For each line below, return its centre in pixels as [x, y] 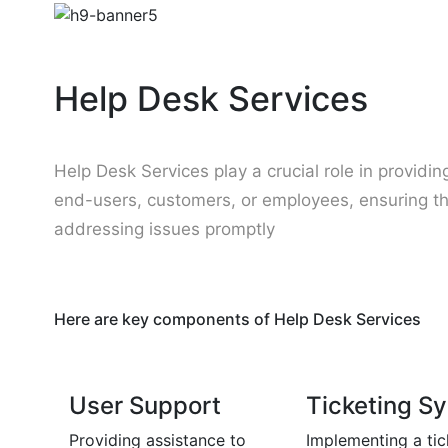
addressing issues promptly [164, 229]
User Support [144, 406]
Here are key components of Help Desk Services [237, 319]
